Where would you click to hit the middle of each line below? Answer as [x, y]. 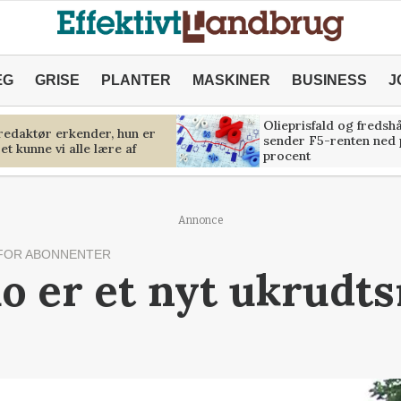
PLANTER [136, 80]
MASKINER [231, 80]
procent [286, 156]
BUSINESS [329, 80]
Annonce [200, 220]
